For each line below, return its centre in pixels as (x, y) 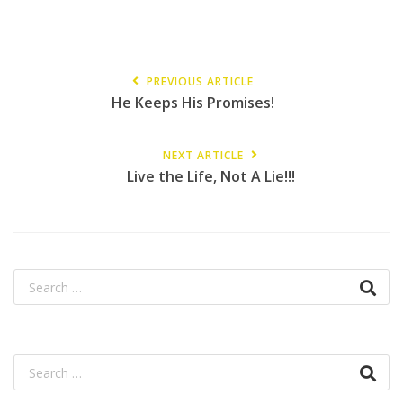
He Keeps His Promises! (193, 103)
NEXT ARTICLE (203, 155)
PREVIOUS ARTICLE (200, 81)
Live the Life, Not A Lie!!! (210, 176)
